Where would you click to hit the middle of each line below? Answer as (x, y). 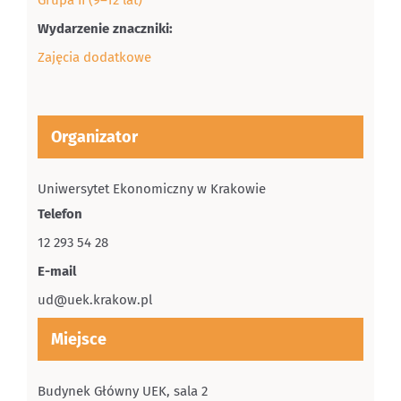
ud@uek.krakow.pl (94, 299)
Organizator (94, 137)
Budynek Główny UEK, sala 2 (122, 391)
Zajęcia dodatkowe (94, 57)
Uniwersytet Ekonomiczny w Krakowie (151, 188)
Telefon (60, 213)
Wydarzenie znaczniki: (105, 28)
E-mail (56, 271)
